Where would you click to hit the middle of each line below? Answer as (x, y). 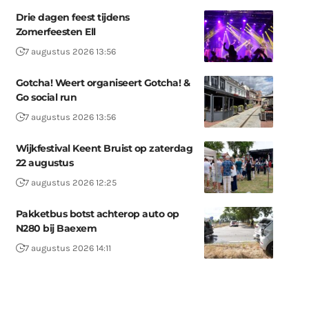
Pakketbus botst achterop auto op (97, 214)
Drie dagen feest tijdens (72, 17)
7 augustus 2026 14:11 (68, 248)
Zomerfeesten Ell (56, 32)
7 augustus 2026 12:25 (70, 182)
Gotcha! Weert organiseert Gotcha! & (103, 83)
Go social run (46, 97)
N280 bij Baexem (56, 228)
